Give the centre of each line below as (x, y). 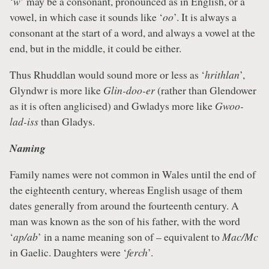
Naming (28, 148)
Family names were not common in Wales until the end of (133, 174)
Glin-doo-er (129, 90)
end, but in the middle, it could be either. (95, 48)
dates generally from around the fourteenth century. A (124, 206)
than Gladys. (67, 121)
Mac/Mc (240, 237)
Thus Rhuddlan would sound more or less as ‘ (107, 74)
